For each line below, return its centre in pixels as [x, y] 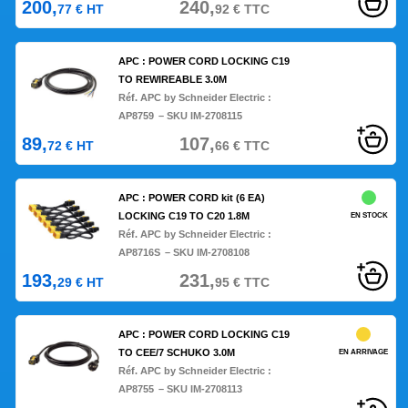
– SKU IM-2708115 [201, 116]
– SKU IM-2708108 [208, 253]
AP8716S [140, 253]
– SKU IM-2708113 [201, 389]
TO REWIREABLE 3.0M [173, 80]
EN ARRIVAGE [363, 352]
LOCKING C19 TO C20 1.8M [184, 216]
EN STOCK [369, 216]
